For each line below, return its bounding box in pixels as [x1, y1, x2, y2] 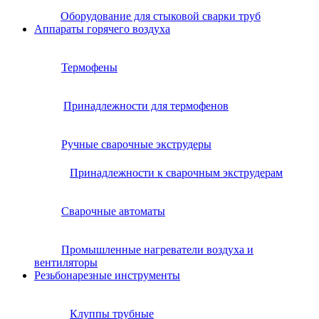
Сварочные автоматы [61, 204, 165, 217]
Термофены [61, 61, 117, 73]
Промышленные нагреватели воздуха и [61, 243, 253, 256]
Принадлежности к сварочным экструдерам [70, 166, 283, 179]
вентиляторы [34, 256, 98, 268]
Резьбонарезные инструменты [34, 268, 180, 281]
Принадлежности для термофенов [63, 99, 229, 112]
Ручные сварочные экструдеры [61, 137, 211, 150]
